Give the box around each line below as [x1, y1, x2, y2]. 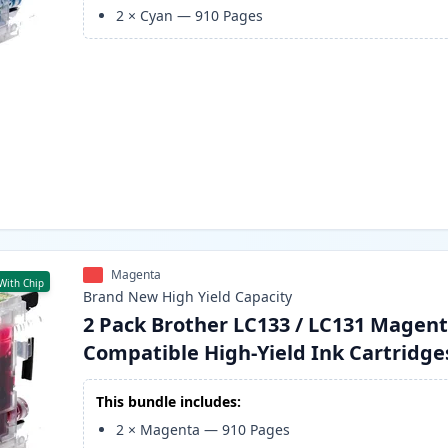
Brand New [83, 287, 159, 307]
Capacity [235, 287, 293, 307]
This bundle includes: [96, 392, 242, 412]
